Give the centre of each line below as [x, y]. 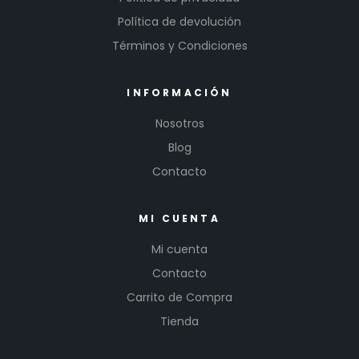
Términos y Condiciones [179, 46]
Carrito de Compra [179, 298]
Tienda [179, 322]
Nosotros [179, 124]
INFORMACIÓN [179, 93]
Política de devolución [179, 22]
